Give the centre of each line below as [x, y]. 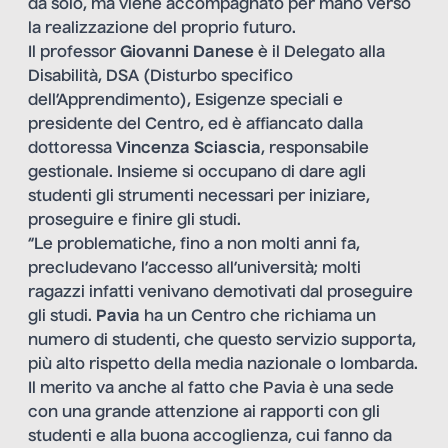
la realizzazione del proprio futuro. [162, 29]
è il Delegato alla [319, 53]
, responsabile [315, 149]
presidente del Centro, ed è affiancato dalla [195, 125]
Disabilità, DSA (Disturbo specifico [160, 77]
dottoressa [72, 149]
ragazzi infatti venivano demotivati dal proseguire [220, 293]
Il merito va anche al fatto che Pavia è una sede [211, 389]
